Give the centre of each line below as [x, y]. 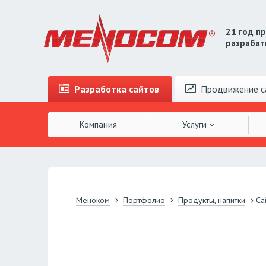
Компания [99, 124]
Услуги [195, 124]
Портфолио [144, 200]
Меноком [93, 200]
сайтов [144, 89]
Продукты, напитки [211, 200]
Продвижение [230, 89]
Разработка [101, 89]
